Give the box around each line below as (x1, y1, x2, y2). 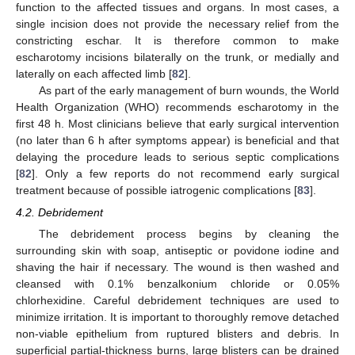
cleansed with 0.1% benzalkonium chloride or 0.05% (16, 277, 339, 291)
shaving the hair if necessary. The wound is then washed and (16, 261, 339, 274)
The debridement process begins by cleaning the (38, 227, 339, 241)
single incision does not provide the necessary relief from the (16, 17, 339, 30)
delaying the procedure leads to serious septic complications (16, 150, 339, 163)
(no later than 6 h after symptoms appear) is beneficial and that (16, 133, 339, 147)
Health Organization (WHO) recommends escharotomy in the (16, 100, 339, 113)
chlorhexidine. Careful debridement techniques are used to (16, 294, 339, 307)
